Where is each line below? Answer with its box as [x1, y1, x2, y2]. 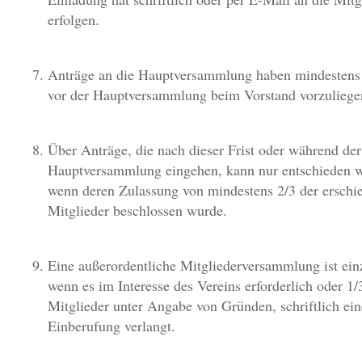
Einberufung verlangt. [48, 316, 175, 335]
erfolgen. [48, 10, 99, 29]
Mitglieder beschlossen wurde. [48, 200, 227, 220]
